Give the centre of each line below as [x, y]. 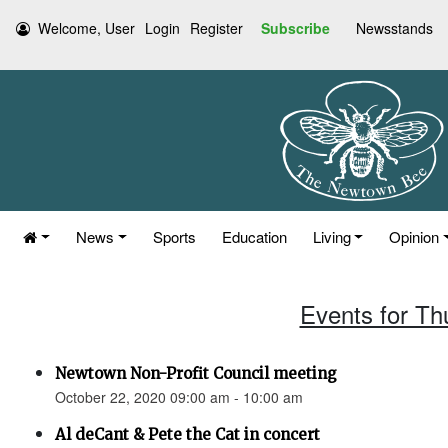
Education [254, 236]
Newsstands [394, 28]
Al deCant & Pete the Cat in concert [187, 434]
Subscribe [295, 28]
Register [216, 28]
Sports [174, 236]
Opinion [414, 236]
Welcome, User [86, 28]
